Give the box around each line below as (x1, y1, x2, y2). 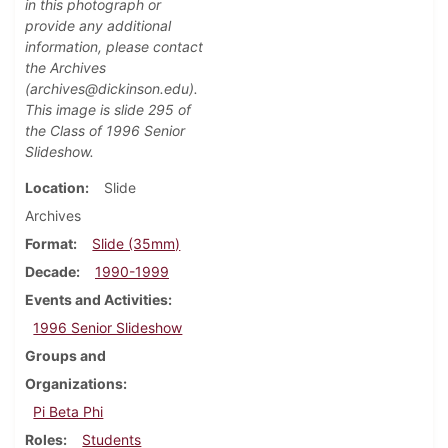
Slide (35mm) (92, 235, 181, 253)
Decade (25, 263, 76, 281)
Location (25, 179, 85, 197)
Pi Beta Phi (33, 403, 104, 421)
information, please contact (25, 38, 203, 56)
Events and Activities (25, 291, 168, 309)
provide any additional (25, 17, 171, 35)
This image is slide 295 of (25, 101, 191, 119)
